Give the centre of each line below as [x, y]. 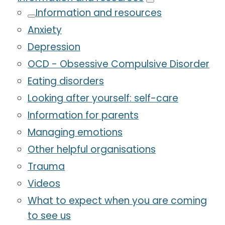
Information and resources [99, 13]
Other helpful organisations [92, 150]
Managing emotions [75, 133]
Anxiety [45, 30]
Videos [44, 184]
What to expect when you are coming [117, 201]
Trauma [46, 167]
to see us [49, 216]
